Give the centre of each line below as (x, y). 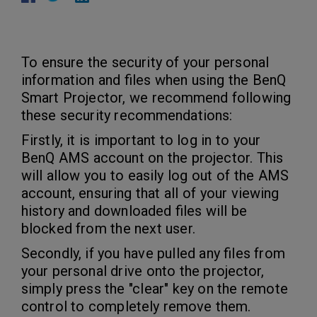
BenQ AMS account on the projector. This (152, 158)
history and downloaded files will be (134, 211)
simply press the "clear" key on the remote (155, 289)
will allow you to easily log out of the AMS (155, 175)
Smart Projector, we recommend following (156, 98)
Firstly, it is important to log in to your (141, 140)
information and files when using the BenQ (154, 80)
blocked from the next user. (108, 229)
